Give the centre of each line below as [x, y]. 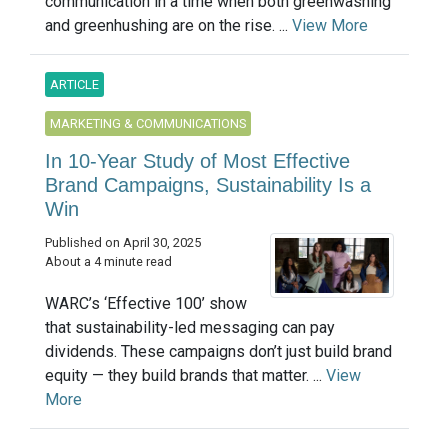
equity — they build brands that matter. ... [185, 376]
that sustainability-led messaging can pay [190, 328]
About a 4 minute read [108, 262]
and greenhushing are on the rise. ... [168, 26]
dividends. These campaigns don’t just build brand [218, 352]
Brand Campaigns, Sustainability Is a [208, 185]
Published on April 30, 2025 [123, 243]
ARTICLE [74, 85]
